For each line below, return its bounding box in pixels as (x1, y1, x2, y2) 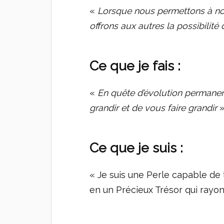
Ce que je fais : (89, 58, 181, 74)
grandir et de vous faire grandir (89, 102, 217, 113)
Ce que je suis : (89, 140, 183, 156)
